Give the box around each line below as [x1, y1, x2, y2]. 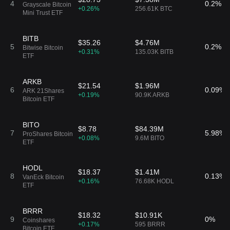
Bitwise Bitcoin [23, 44, 63, 51]
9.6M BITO [135, 135, 164, 142]
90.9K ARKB [135, 91, 169, 99]
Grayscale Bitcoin [23, 1, 71, 8]
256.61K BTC [135, 5, 172, 12]
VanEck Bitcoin [23, 174, 64, 181]
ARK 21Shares [23, 87, 64, 94]
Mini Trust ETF [23, 9, 63, 16]
